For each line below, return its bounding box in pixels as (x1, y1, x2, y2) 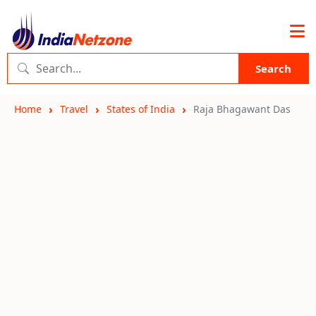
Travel (60, 102, 88, 116)
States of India (107, 102, 175, 116)
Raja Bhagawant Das (193, 102, 291, 116)
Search (255, 61, 291, 75)
